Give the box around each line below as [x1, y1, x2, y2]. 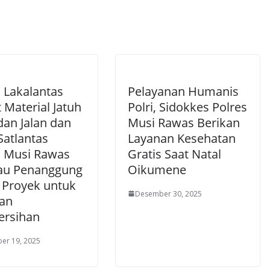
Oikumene [128, 161, 186, 178]
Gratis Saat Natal [128, 145, 221, 162]
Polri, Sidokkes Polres [128, 98, 247, 115]
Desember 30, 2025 [135, 188, 202, 199]
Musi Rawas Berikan [128, 114, 240, 131]
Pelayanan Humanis [128, 83, 239, 99]
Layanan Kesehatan [128, 130, 236, 146]
